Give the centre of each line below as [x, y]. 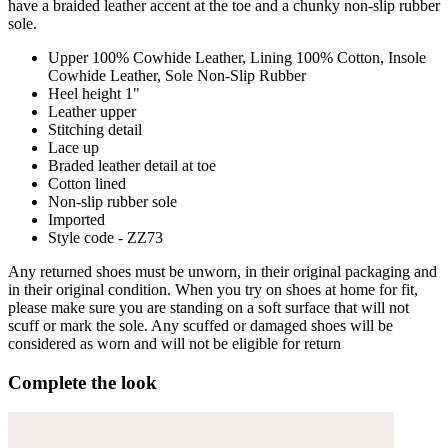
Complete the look [82, 382]
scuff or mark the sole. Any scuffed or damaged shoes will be [200, 325]
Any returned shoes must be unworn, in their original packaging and [222, 271]
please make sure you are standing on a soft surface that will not [208, 307]
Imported [76, 219]
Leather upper [92, 111]
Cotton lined [87, 183]
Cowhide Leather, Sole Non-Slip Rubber [177, 75]
